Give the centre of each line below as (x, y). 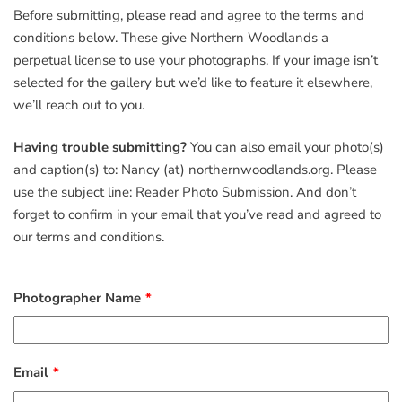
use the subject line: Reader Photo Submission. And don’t (185, 192)
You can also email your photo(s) (285, 148)
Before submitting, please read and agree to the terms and (189, 15)
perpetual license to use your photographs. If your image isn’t (196, 60)
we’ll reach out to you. (79, 105)
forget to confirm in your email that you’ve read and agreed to (197, 215)
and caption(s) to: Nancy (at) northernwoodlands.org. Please (195, 170)
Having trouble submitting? (100, 148)
